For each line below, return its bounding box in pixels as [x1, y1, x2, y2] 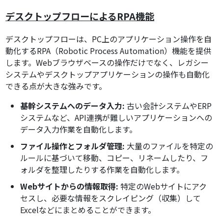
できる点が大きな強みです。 [5, 80, 107, 92]
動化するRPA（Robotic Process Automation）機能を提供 [5, 45, 212, 57]
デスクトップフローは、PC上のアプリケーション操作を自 [5, 33, 212, 45]
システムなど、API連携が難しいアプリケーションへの [20, 111, 213, 124]
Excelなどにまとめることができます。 [20, 204, 156, 216]
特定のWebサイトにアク [118, 180, 207, 192]
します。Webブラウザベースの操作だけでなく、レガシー [5, 56, 209, 69]
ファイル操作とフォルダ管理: [20, 140, 125, 152]
